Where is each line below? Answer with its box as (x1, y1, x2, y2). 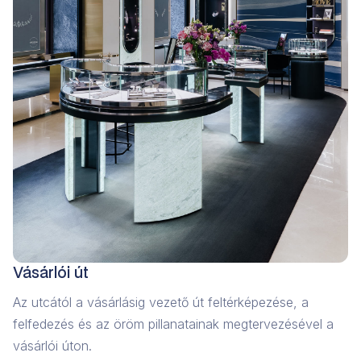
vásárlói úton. (13, 338, 92, 355)
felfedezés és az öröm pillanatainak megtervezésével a (13, 316, 334, 333)
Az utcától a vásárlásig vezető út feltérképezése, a (13, 294, 309, 311)
